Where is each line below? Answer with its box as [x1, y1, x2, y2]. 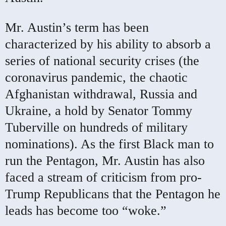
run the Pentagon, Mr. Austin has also [5, 153, 205, 168]
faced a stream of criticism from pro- [5, 169, 202, 185]
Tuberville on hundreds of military [5, 120, 188, 135]
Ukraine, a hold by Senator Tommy [5, 103, 192, 118]
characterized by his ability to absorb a [5, 36, 211, 51]
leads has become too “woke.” [5, 203, 166, 218]
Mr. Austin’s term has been [5, 20, 149, 35]
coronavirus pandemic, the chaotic [5, 70, 188, 85]
